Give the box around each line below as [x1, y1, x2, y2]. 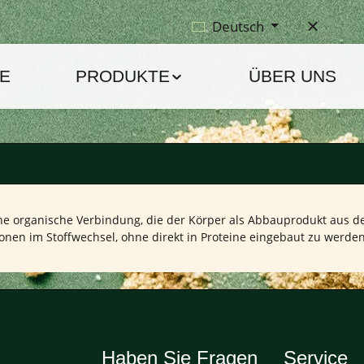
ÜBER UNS [248, 67, 336, 85]
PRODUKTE [76, 67, 170, 85]
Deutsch [212, 16, 264, 36]
